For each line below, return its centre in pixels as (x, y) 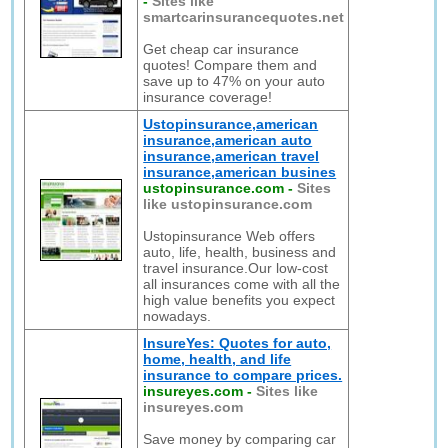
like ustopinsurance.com (228, 204)
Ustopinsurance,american (231, 124)
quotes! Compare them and (230, 65)
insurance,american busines (240, 172)
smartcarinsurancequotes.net (244, 17)
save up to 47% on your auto (234, 81)
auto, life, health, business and (240, 252)
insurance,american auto (228, 140)
